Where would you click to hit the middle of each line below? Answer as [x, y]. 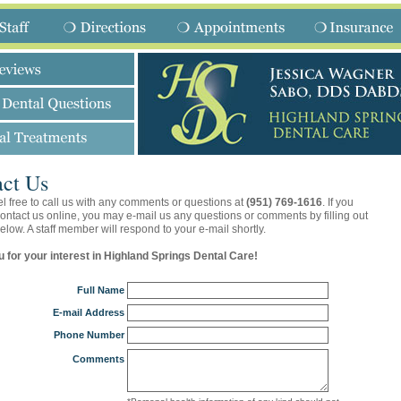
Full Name [101, 290]
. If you [338, 202]
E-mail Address [89, 312]
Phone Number [89, 335]
